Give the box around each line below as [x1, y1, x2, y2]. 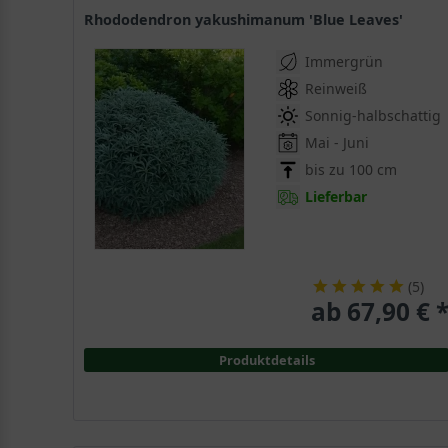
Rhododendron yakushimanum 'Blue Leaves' [94, 10, 404, 30]
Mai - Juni [305, 133, 370, 153]
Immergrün [305, 52, 384, 72]
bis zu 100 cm [305, 160, 398, 180]
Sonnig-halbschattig [305, 106, 442, 126]
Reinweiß [305, 79, 368, 99]
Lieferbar [305, 187, 368, 207]
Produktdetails [218, 351, 315, 370]
